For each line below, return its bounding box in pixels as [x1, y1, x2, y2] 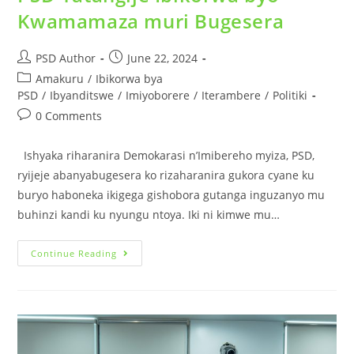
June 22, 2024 [127, 51, 198, 66]
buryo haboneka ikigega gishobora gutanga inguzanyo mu [17, 187, 326, 203]
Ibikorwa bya [96, 71, 164, 87]
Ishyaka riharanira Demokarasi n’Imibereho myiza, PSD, [17, 148, 315, 164]
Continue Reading [31, 247, 118, 260]
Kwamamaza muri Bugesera [17, 8, 284, 35]
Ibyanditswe [50, 88, 115, 104]
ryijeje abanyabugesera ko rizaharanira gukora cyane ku [17, 168, 315, 183]
